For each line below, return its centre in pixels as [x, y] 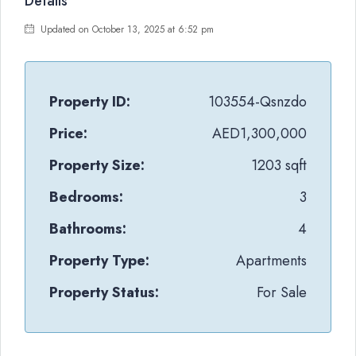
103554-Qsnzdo [257, 102]
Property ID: [90, 102]
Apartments [271, 261]
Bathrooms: [88, 229]
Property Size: [97, 165]
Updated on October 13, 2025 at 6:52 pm [126, 29]
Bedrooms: [86, 197]
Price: [68, 133]
